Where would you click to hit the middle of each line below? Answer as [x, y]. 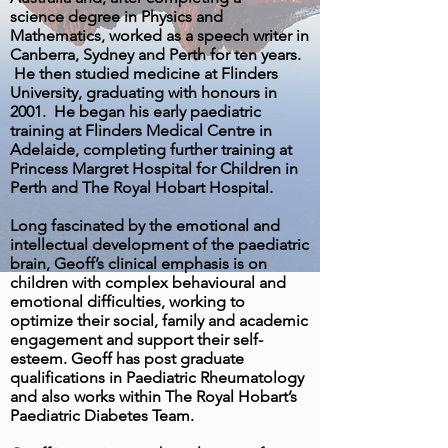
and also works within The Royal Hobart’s [153, 396]
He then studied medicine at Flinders [144, 73]
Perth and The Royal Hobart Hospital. [145, 187]
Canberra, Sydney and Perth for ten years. [155, 54]
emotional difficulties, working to [127, 301]
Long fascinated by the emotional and [145, 225]
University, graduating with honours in [143, 92]
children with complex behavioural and [148, 282]
